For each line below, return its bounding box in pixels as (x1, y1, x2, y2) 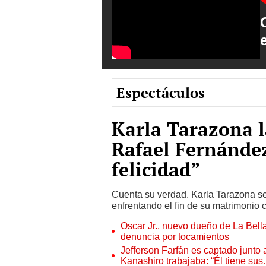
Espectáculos (116, 83, 205, 102)
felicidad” (112, 156, 200, 182)
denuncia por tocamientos (121, 230, 229, 242)
